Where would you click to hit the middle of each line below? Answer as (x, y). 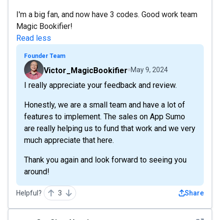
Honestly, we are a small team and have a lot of (105, 105)
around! (37, 171)
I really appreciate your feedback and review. (100, 85)
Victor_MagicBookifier (86, 70)
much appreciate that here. (69, 140)
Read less (34, 38)
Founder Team (45, 56)
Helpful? (29, 193)
